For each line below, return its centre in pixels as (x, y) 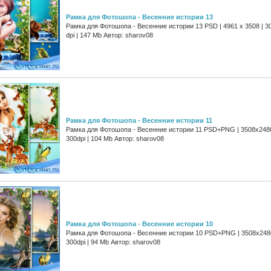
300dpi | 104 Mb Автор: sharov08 (115, 138)
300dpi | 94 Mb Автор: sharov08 (113, 242)
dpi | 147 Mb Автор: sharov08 (109, 35)
